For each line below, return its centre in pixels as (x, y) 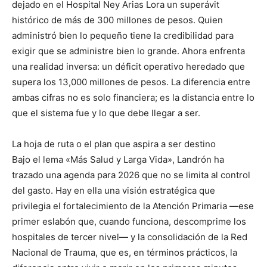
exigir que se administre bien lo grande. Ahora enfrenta (128, 51)
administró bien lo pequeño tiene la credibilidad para (123, 35)
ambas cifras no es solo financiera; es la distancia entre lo (133, 97)
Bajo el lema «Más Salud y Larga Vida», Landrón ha (118, 159)
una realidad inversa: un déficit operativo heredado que (128, 66)
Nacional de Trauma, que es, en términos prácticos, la (125, 252)
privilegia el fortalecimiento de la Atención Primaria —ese (133, 206)
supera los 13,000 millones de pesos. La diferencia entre (131, 82)
